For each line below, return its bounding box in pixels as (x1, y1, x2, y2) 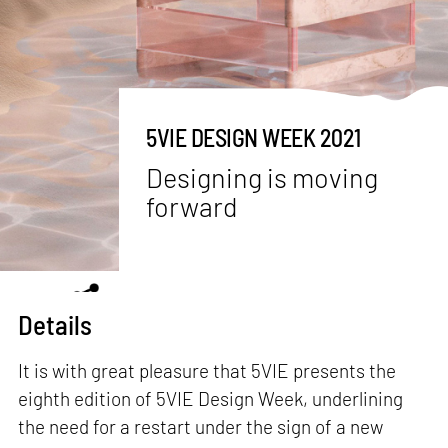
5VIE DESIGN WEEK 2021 (146, 123, 361, 153)
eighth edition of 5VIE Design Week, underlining (18, 386, 404, 410)
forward (146, 189, 239, 222)
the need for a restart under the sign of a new (18, 414, 384, 438)
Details (18, 307, 93, 340)
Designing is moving (146, 160, 379, 193)
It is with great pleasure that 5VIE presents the (18, 358, 397, 382)
